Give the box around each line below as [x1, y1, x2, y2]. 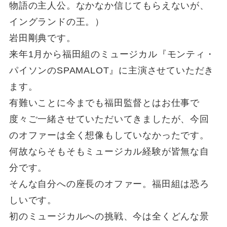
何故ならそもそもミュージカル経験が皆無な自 [9, 146, 209, 157]
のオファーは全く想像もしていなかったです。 [9, 130, 209, 140]
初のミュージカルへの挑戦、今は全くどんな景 [9, 211, 209, 221]
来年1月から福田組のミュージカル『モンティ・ [9, 49, 215, 59]
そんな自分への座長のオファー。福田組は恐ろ [9, 179, 209, 189]
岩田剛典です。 [9, 33, 76, 43]
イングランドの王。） [9, 17, 104, 27]
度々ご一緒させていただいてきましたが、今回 [9, 114, 209, 124]
